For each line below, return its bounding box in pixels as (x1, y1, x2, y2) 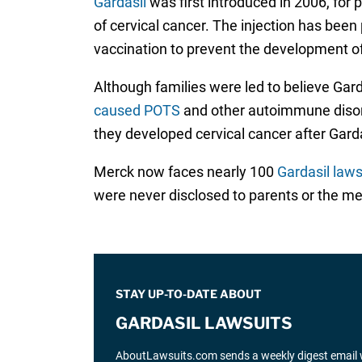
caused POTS (93, 101, 180, 119)
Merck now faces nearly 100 (93, 162, 277, 180)
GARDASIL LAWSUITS (115, 313, 293, 333)
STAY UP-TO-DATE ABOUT (115, 286, 262, 301)
